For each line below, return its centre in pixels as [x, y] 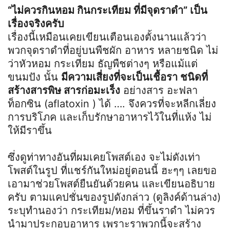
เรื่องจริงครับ [36, 23]
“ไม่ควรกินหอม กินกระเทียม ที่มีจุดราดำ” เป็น [108, 10]
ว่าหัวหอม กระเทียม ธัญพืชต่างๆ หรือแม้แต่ [103, 63]
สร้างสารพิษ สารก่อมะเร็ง [64, 90]
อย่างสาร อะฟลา [159, 90]
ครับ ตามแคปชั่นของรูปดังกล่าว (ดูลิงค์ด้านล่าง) [114, 197]
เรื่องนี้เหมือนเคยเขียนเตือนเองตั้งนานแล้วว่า [107, 37]
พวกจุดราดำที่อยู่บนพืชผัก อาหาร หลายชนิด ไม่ [113, 50]
